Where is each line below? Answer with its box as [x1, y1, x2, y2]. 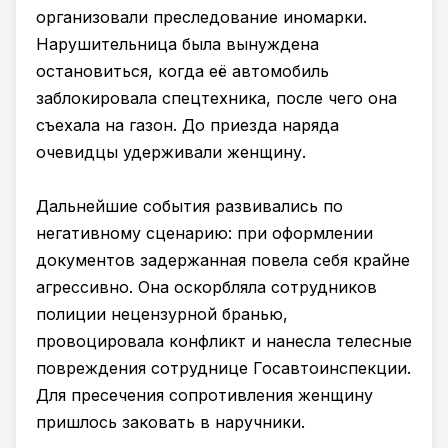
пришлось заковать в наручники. [36, 412, 305, 433]
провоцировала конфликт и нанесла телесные [36, 331, 412, 352]
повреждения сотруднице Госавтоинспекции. [36, 358, 411, 379]
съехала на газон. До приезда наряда [36, 115, 339, 136]
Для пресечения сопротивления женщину [36, 385, 373, 406]
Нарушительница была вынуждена [36, 34, 319, 55]
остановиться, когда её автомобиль [36, 61, 329, 82]
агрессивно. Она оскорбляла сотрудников [36, 277, 377, 298]
